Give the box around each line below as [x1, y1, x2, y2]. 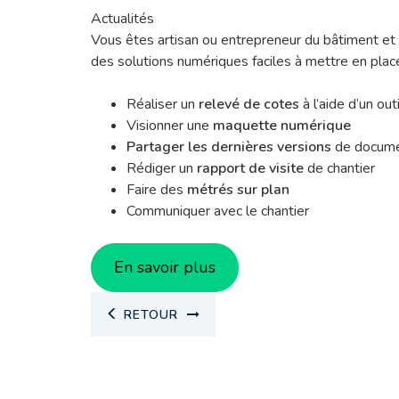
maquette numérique [213, 116, 351, 135]
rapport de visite [197, 159, 304, 178]
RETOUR [119, 305, 183, 323]
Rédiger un [126, 159, 197, 178]
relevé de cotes [199, 94, 299, 114]
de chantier [304, 159, 375, 178]
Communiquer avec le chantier [126, 201, 309, 221]
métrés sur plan [187, 180, 289, 199]
